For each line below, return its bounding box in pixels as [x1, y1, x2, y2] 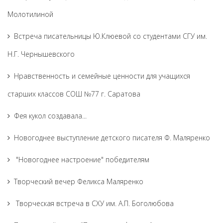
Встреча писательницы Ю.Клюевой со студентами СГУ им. [14, 31, 207, 41]
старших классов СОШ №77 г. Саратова [7, 89, 140, 99]
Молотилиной [7, 9, 53, 19]
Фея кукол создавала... [14, 111, 87, 120]
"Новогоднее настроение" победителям [14, 155, 149, 164]
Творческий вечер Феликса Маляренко [14, 177, 143, 186]
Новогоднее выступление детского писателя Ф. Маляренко [14, 133, 210, 142]
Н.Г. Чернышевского [7, 49, 75, 59]
